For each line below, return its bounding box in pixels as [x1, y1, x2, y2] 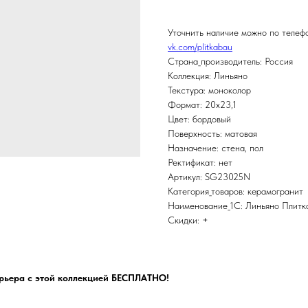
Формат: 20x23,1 [168, 99, 236, 111]
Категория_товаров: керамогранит [168, 186, 303, 197]
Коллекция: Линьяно [168, 70, 247, 82]
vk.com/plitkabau [168, 41, 232, 53]
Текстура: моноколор [168, 85, 251, 96]
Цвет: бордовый [168, 113, 231, 125]
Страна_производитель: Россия [168, 56, 293, 67]
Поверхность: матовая [168, 128, 257, 140]
